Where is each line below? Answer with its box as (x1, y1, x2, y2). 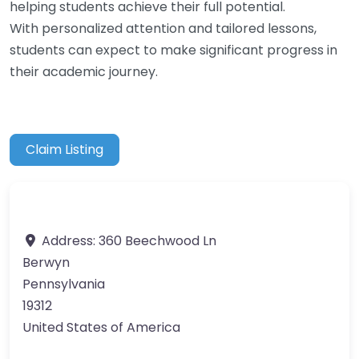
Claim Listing (26, 140, 104, 159)
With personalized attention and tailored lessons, (10, 18, 317, 38)
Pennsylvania (22, 275, 105, 294)
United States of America (22, 318, 180, 337)
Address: (42, 232, 99, 251)
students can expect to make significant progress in (10, 40, 337, 59)
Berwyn (22, 253, 70, 272)
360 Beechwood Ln (99, 232, 216, 251)
